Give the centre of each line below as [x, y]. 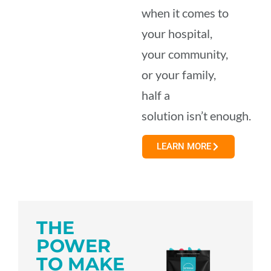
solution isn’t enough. [196, 116]
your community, [185, 54]
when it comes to [185, 13]
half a [156, 95]
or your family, [179, 75]
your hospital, [177, 34]
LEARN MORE [184, 146]
